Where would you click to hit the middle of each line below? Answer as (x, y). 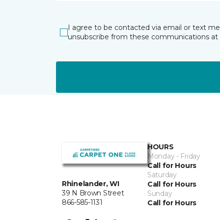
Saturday (162, 175)
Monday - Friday (174, 156)
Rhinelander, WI (91, 184)
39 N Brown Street (93, 193)
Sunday (160, 193)
